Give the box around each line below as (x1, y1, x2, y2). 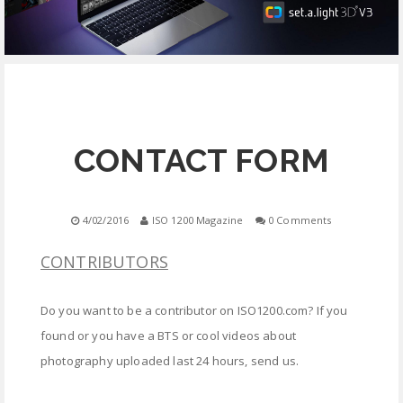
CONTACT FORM (74, 141, 329, 180)
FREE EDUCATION (151, 125, 255, 142)
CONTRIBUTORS (40, 251, 168, 273)
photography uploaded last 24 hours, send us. (40, 353, 300, 370)
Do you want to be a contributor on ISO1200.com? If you (40, 302, 348, 319)
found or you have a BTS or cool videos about (40, 327, 297, 345)
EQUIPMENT (166, 31, 239, 49)
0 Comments (264, 213, 332, 228)
